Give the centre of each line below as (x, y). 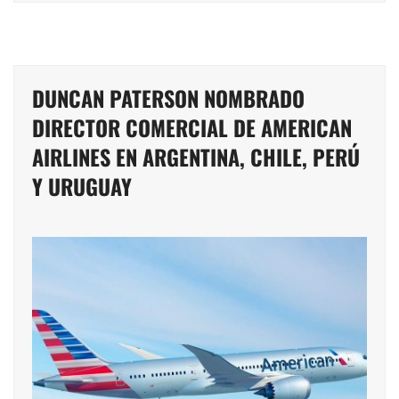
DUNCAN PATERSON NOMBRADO (168, 98)
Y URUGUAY (82, 187)
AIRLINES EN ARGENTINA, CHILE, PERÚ (196, 157)
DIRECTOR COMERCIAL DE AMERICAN (192, 128)
